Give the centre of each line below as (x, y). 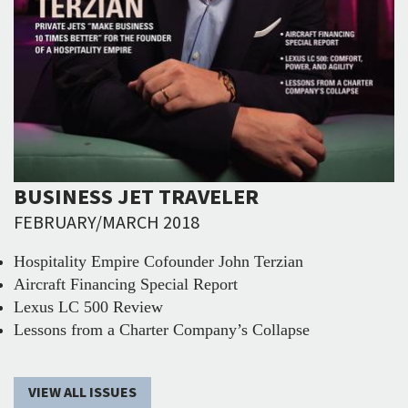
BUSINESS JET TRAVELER (136, 198)
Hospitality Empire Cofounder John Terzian (158, 262)
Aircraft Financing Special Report (126, 285)
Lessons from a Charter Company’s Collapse (162, 330)
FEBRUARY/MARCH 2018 (107, 224)
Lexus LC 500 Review (88, 307)
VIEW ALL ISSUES (82, 393)
